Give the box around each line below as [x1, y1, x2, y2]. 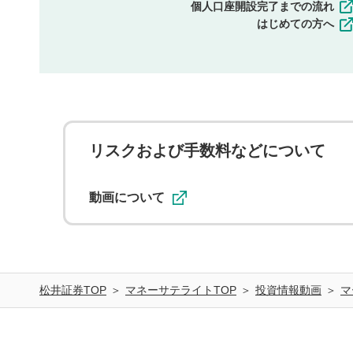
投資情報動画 [255, 283, 321, 296]
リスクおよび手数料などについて [89, 141, 325, 159]
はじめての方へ [257, 17, 334, 31]
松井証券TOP [39, 283, 106, 296]
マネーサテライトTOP [125, 283, 236, 296]
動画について [89, 190, 165, 204]
